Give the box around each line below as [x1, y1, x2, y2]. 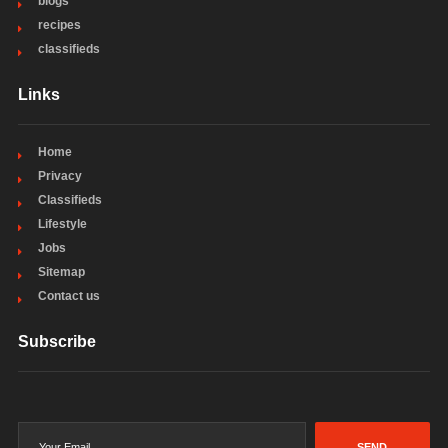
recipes [37, 17, 81, 32]
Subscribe [17, 332, 96, 350]
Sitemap [37, 264, 85, 279]
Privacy [37, 168, 82, 183]
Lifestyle [37, 216, 87, 231]
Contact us [37, 288, 100, 303]
